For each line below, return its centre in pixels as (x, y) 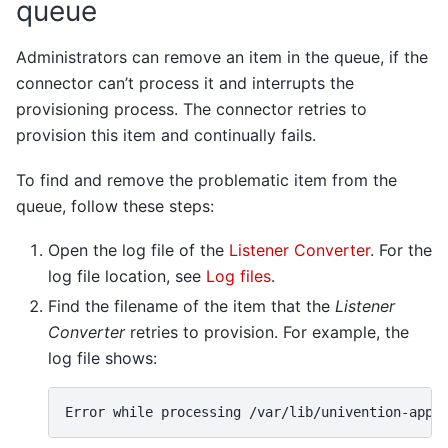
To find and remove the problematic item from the (206, 179)
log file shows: (102, 358)
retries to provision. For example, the (267, 332)
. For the (401, 250)
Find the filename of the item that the (191, 306)
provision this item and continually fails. (166, 135)
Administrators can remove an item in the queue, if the (222, 57)
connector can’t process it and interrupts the (185, 83)
